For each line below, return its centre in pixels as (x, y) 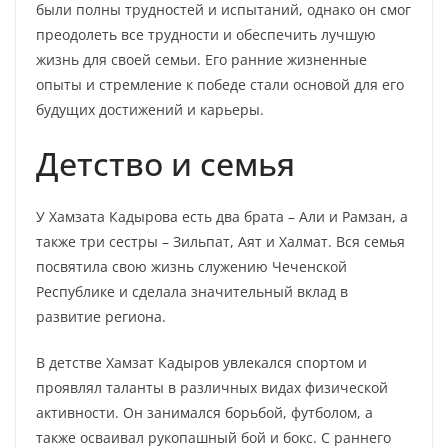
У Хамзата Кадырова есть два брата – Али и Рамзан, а (222, 216)
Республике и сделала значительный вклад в (192, 291)
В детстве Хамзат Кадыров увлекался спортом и (201, 362)
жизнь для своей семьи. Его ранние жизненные (201, 59)
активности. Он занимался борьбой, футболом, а (204, 412)
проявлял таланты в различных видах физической (212, 387)
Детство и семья (165, 163)
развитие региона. (101, 316)
